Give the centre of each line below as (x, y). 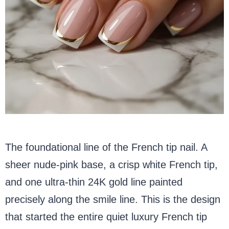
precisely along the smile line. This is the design (113, 199)
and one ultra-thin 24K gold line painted (94, 182)
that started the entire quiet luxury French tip (106, 216)
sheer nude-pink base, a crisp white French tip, (111, 164)
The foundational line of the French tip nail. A (106, 147)
